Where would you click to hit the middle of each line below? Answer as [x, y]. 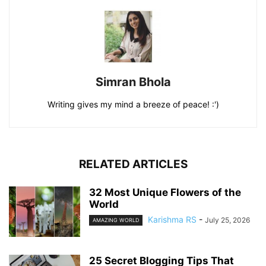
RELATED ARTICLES [133, 164]
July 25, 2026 [227, 220]
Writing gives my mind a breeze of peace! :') [133, 104]
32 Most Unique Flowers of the [165, 193]
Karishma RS [172, 220]
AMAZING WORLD [116, 220]
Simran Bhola [133, 82]
